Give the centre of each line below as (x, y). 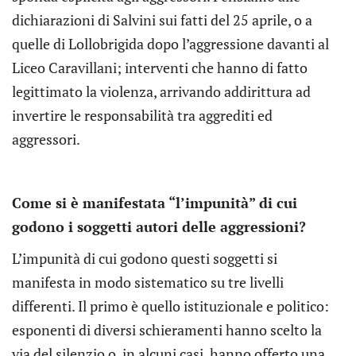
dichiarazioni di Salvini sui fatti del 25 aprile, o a (162, 19)
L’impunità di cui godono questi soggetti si (145, 258)
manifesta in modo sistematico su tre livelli (148, 282)
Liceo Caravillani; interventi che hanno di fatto (160, 67)
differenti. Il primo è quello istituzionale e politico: (170, 306)
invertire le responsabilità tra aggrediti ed (142, 115)
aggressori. (46, 139)
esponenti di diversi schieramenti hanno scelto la (167, 329)
